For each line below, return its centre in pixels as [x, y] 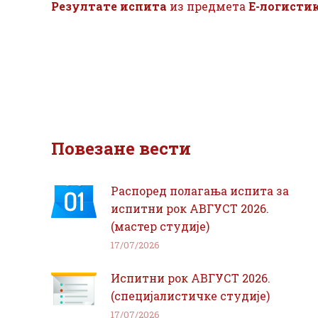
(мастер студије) [160, 226]
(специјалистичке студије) [190, 296]
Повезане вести [121, 148]
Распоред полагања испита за [200, 191]
